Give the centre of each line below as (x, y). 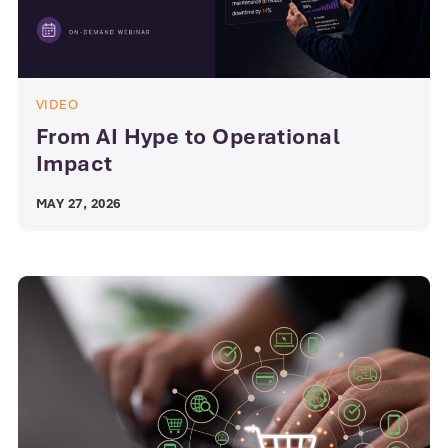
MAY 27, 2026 (78, 203)
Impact (74, 163)
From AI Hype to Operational (188, 136)
